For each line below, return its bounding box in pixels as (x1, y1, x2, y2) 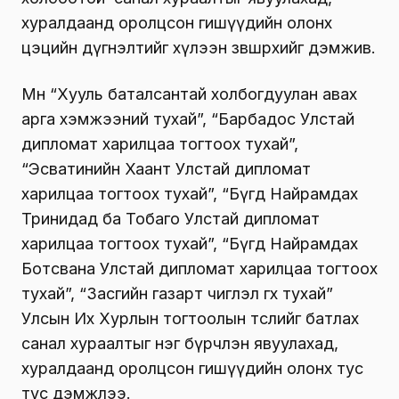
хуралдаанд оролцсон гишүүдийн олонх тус (21, 359, 363, 379)
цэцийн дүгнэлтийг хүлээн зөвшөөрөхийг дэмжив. (21, 38, 376, 58)
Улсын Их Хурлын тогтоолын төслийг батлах (21, 309, 359, 329)
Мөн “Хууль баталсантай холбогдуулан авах (21, 85, 357, 104)
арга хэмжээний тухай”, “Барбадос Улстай (21, 110, 354, 129)
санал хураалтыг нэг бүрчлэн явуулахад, (21, 334, 338, 354)
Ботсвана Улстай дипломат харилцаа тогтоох (21, 259, 378, 279)
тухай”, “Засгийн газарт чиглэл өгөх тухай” (21, 284, 333, 304)
